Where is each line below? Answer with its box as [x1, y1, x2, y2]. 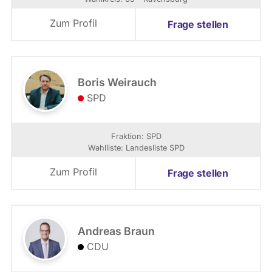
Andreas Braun [78, 225, 155, 237]
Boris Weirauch [78, 76, 157, 89]
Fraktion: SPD [110, 132, 161, 141]
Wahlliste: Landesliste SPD [87, 143, 185, 152]
